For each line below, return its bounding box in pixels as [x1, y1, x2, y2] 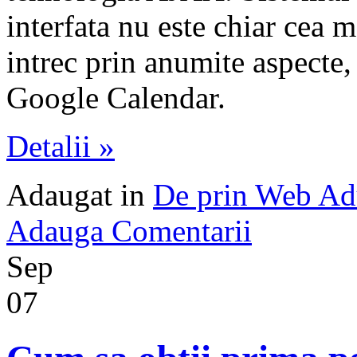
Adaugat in [6, 177, 153, 212]
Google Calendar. [6, 80, 226, 115]
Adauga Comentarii [6, 213, 252, 248]
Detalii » [6, 128, 115, 163]
